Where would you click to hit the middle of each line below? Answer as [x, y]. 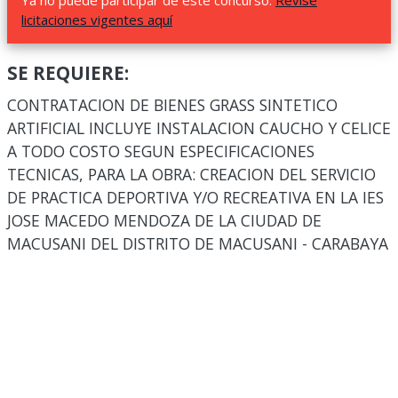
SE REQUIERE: [68, 73]
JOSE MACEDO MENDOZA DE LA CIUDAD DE [164, 220]
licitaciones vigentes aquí [97, 20]
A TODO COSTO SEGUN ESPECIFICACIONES [161, 151]
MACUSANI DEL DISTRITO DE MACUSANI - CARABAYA [198, 243]
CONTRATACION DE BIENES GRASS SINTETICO [172, 105]
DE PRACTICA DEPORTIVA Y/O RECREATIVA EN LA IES [195, 197]
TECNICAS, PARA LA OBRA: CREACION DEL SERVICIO [191, 174]
